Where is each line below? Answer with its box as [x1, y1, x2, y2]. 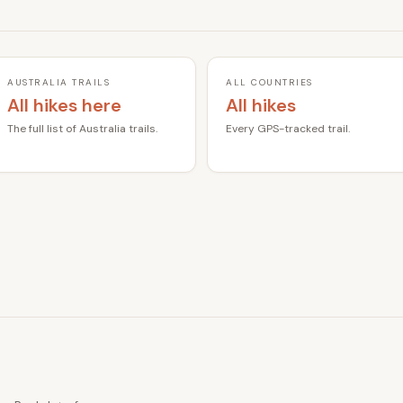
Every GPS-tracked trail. [226, 121, 350, 136]
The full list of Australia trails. [7, 121, 157, 136]
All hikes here [7, 93, 121, 117]
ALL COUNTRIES [226, 76, 313, 88]
